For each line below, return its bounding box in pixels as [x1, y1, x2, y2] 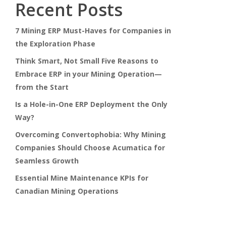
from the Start [15, 82, 71, 92]
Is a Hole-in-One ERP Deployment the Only [15, 99, 167, 109]
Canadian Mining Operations [15, 186, 119, 196]
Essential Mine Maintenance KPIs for [15, 173, 148, 183]
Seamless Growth [15, 156, 81, 165]
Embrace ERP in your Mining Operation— [15, 69, 162, 79]
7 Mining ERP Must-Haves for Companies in [15, 26, 171, 35]
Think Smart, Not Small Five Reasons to [15, 56, 158, 66]
